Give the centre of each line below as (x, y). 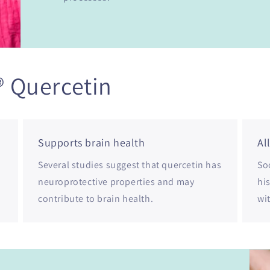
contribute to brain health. (96, 199)
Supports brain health (91, 143)
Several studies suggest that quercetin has (130, 165)
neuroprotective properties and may (116, 182)
